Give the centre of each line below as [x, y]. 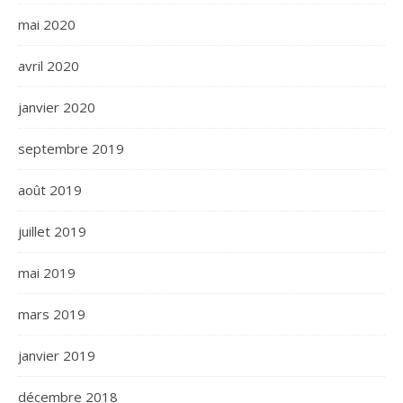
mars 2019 [52, 314]
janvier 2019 [57, 355]
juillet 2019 [52, 231]
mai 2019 [47, 273]
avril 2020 [49, 66]
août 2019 [50, 190]
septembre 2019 [71, 148]
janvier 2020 [57, 107]
